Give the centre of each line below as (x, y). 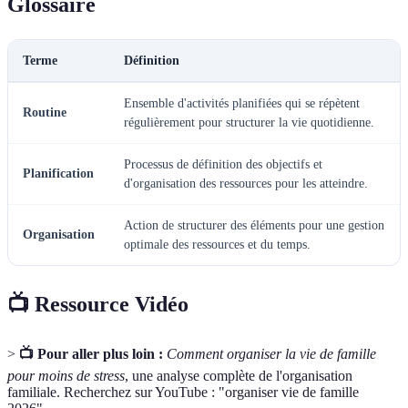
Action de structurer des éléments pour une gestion (254, 225)
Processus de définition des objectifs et (223, 164)
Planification (58, 173)
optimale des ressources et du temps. (217, 244)
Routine (45, 112)
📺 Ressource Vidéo (98, 304)
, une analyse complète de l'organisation (239, 375)
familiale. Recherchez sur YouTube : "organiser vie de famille (183, 392)
